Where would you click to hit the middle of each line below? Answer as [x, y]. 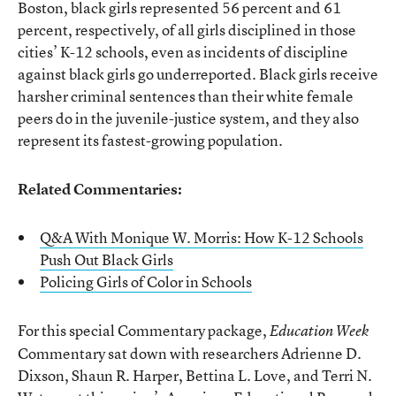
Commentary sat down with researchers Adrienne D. [190, 353]
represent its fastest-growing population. [150, 140]
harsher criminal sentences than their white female [186, 96]
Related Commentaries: [100, 189]
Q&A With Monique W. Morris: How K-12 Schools [202, 237]
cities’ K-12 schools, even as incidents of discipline [183, 52]
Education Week [319, 331]
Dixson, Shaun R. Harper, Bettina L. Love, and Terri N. [195, 375]
